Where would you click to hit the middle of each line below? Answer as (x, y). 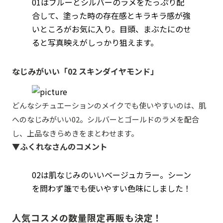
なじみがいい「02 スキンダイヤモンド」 (85, 71)
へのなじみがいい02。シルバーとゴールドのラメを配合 (106, 119)
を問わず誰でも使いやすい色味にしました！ (111, 188)
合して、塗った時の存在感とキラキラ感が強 (111, 15)
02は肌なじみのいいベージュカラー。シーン (111, 174)
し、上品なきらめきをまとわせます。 (75, 133)
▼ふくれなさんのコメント (60, 146)
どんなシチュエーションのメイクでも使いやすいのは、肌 (109, 105)
